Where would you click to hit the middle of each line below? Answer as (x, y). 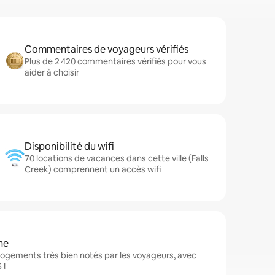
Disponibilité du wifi (69, 146)
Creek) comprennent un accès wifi (93, 169)
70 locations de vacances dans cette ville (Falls (117, 158)
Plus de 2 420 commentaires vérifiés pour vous (115, 61)
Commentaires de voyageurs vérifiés (107, 49)
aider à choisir (52, 72)
